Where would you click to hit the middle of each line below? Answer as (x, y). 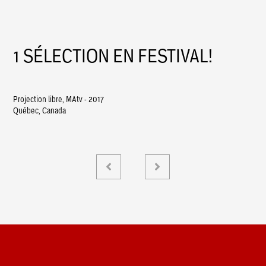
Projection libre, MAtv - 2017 (59, 99)
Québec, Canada (40, 110)
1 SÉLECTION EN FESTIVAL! (113, 55)
